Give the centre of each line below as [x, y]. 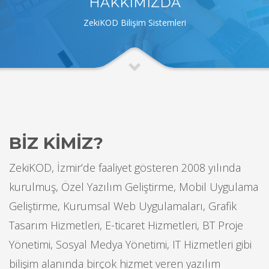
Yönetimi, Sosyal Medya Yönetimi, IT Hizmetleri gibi [130, 244]
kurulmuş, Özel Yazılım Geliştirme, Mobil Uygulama [134, 186]
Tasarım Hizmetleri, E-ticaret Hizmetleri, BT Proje [126, 225]
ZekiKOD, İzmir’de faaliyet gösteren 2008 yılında [125, 167]
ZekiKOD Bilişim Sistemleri [134, 22]
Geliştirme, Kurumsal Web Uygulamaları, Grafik [123, 206]
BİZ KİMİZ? [56, 143]
